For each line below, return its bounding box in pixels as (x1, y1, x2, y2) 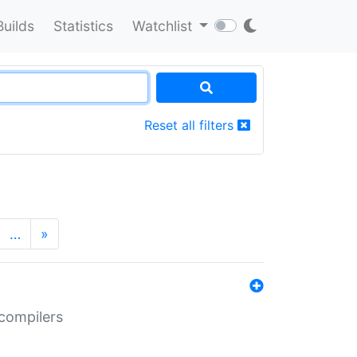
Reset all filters (144, 116, 237, 133)
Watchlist (131, 17, 196, 34)
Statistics (53, 17, 113, 34)
